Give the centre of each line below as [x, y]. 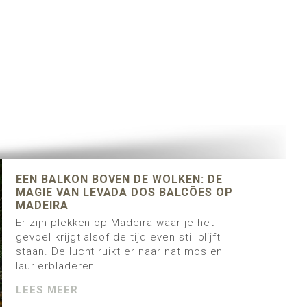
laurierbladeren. [57, 266]
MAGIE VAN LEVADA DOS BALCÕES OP [124, 192]
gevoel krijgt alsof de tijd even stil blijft [119, 237]
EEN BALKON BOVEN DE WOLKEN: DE [119, 179]
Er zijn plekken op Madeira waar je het [115, 223]
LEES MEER [47, 290]
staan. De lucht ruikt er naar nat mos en [120, 251]
